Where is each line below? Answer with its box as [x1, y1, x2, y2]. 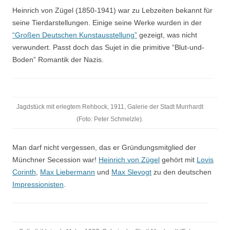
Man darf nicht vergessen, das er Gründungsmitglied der [12, 143, 196, 151]
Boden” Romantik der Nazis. [12, 55, 104, 64]
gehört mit [160, 156, 197, 164]
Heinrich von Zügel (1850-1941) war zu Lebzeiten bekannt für [12, 6, 213, 14]
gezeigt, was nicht [137, 31, 197, 39]
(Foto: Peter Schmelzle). [76, 116, 143, 123]
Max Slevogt [111, 168, 151, 176]
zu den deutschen [151, 168, 212, 176]
